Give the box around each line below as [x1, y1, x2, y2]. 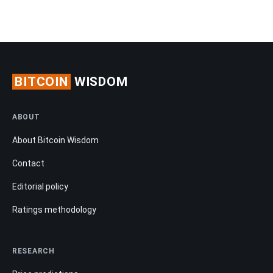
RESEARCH [12, 246, 55, 255]
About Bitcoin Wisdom [12, 135, 99, 145]
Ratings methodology [12, 204, 96, 214]
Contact [12, 158, 44, 168]
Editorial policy [12, 181, 68, 191]
